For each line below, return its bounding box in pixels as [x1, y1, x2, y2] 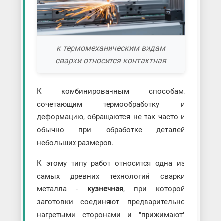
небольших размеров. [37, 138, 114, 147]
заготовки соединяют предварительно [37, 197, 185, 206]
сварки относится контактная [55, 55, 167, 65]
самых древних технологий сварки [37, 171, 185, 181]
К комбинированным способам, [37, 86, 185, 96]
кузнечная [87, 184, 123, 193]
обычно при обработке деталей [37, 125, 185, 134]
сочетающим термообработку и [37, 99, 185, 109]
